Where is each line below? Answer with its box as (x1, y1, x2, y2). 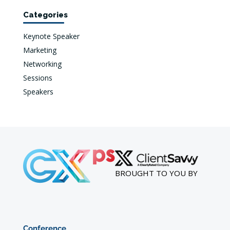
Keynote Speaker (23, 31, 80, 41)
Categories (23, 10, 68, 20)
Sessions (23, 73, 52, 83)
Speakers (23, 87, 53, 97)
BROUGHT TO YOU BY (114, 168, 198, 178)
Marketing (23, 45, 56, 55)
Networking (23, 59, 62, 69)
